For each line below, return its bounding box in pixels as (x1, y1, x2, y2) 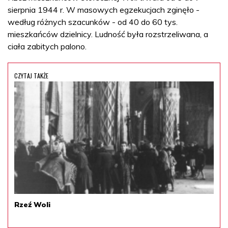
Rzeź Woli (14, 199, 50, 209)
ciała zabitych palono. (8, 41, 87, 51)
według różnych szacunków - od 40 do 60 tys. (8, 16, 178, 27)
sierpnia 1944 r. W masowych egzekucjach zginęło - (8, 4, 199, 15)
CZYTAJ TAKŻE (14, 71, 48, 80)
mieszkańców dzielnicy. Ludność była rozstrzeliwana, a (8, 28, 208, 39)
